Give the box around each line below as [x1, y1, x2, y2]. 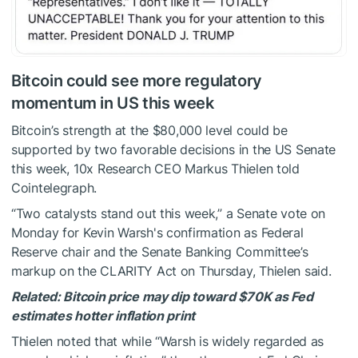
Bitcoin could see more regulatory [11, 71, 262, 91]
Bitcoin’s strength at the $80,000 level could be [11, 122, 288, 139]
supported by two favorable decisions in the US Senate [11, 141, 336, 158]
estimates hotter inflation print [11, 308, 196, 324]
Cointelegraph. [11, 180, 97, 197]
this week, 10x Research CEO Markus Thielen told [11, 161, 300, 177]
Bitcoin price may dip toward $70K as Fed [63, 288, 313, 305]
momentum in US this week [11, 93, 214, 113]
